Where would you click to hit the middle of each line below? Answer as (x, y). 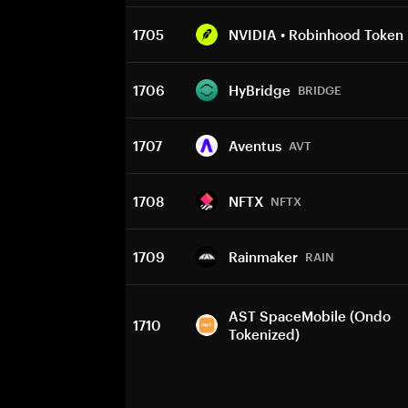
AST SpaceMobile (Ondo (310, 316)
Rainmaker (263, 257)
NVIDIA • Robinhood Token (316, 35)
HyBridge (260, 90)
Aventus (255, 146)
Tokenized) (264, 334)
